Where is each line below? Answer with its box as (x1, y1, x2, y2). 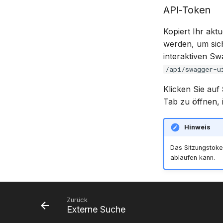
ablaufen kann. (170, 154, 215, 162)
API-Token (163, 3, 211, 16)
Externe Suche (67, 204, 125, 215)
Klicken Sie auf (163, 84, 222, 94)
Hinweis (184, 123, 211, 131)
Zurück (67, 196, 88, 204)
